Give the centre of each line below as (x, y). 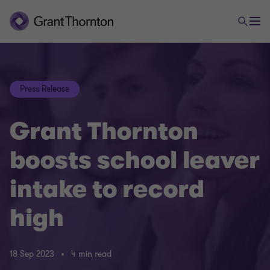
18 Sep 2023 (32, 254)
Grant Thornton (104, 131)
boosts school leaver (135, 160)
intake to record (107, 189)
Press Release (45, 89)
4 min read (91, 254)
